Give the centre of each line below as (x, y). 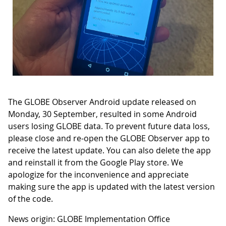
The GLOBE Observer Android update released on (102, 102)
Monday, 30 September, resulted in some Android (102, 114)
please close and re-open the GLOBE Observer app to (109, 138)
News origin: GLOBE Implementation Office (89, 219)
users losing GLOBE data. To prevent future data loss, (109, 126)
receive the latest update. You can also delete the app (109, 150)
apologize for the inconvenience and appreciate (98, 174)
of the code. (31, 199)
